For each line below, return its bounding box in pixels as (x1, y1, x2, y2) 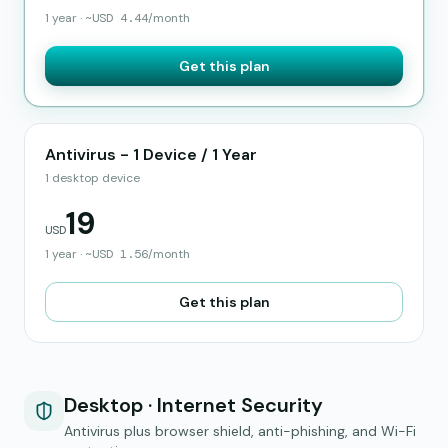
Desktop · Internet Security (64, 392, 323, 418)
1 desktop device (45, 170, 140, 186)
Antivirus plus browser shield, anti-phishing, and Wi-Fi (64, 422, 416, 440)
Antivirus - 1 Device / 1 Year (45, 144, 257, 165)
